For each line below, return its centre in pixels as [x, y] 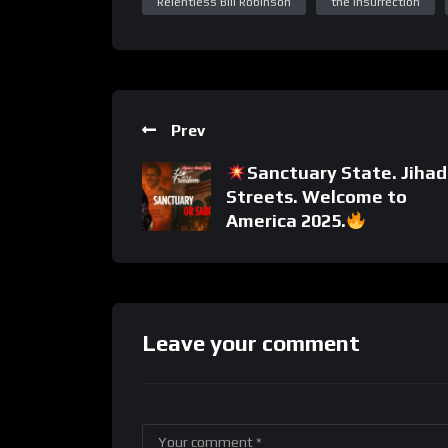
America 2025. [286, 220]
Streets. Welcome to [316, 196]
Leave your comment [251, 342]
